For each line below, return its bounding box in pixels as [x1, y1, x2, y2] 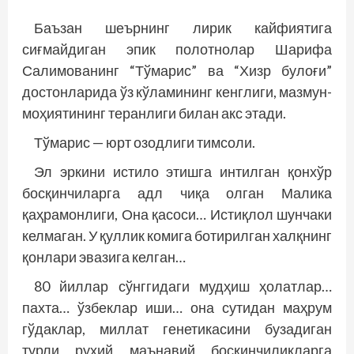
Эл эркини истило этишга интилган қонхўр [34, 163, 332, 180]
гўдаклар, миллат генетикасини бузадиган [22, 320, 332, 337]
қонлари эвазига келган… [22, 248, 186, 265]
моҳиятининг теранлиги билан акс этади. [22, 104, 286, 122]
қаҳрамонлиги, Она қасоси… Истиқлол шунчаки [22, 205, 332, 223]
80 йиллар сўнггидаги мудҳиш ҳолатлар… [34, 277, 332, 295]
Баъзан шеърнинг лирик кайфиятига [34, 19, 332, 36]
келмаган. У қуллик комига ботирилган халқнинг [22, 227, 332, 244]
